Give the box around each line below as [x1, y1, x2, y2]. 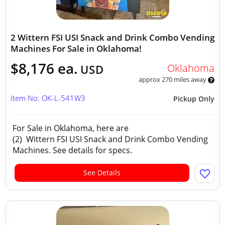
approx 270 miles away [138, 75, 208, 84]
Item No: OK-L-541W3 [11, 93, 85, 103]
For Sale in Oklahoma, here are [13, 123, 129, 134]
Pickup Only [173, 94, 214, 103]
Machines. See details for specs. [13, 145, 136, 156]
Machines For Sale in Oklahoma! [11, 43, 142, 54]
